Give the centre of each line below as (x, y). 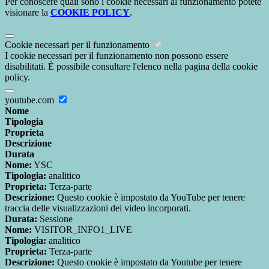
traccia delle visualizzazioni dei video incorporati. (98, 208)
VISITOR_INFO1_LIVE (82, 230)
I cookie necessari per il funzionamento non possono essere (116, 56)
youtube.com (31, 100)
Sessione (55, 219)
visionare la (28, 13)
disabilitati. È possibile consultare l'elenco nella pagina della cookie (131, 67)
